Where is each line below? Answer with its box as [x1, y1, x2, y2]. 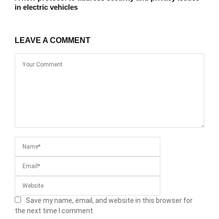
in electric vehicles [15, 3, 78, 12]
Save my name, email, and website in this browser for [26, 197, 193, 205]
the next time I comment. [15, 207, 94, 215]
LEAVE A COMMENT [15, 36, 90, 45]
